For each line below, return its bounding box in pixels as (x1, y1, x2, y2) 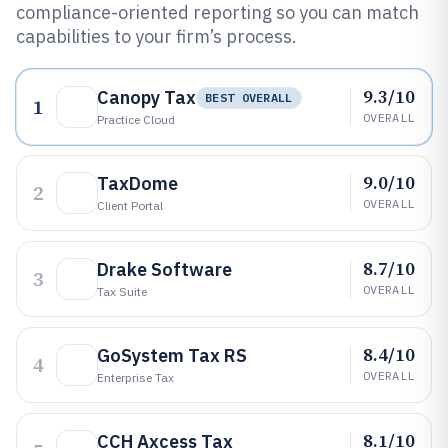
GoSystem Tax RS (97, 344, 247, 367)
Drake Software (97, 258, 232, 281)
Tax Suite (97, 284, 147, 299)
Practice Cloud (97, 112, 175, 127)
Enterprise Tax (97, 370, 174, 385)
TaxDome (97, 172, 178, 195)
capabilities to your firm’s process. (16, 25, 297, 48)
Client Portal (97, 198, 163, 213)
